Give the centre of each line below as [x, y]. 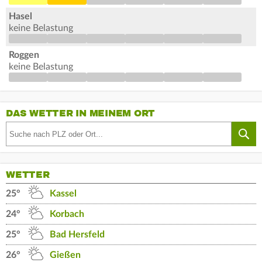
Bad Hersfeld [77, 235]
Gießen [65, 255]
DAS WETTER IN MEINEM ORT [80, 114]
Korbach [67, 214]
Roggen [24, 55]
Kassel [63, 194]
